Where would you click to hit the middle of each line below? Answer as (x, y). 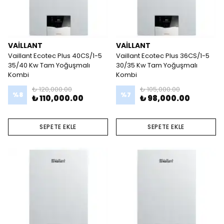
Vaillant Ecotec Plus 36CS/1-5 (163, 56)
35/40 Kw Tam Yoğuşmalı (49, 65)
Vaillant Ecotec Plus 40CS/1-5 (55, 56)
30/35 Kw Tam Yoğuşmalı (157, 65)
